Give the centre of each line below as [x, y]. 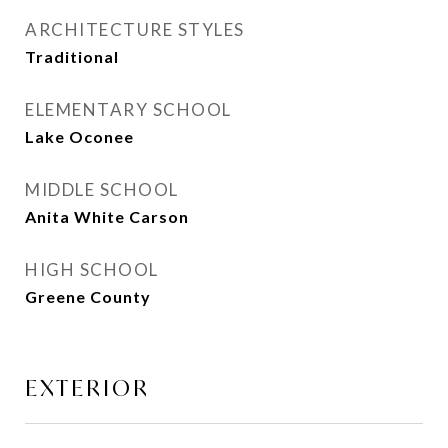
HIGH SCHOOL [92, 269]
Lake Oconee [79, 136]
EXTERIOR [87, 388]
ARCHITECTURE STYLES [135, 29]
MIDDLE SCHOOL [102, 189]
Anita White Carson [107, 216]
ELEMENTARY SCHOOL [128, 109]
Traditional [72, 56]
